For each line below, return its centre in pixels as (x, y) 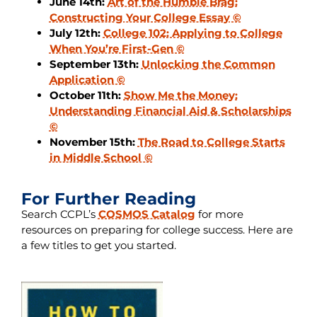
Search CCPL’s (59, 214)
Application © (87, 80)
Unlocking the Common (208, 64)
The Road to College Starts (211, 142)
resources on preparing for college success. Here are (157, 230)
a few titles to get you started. (98, 246)
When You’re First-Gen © (117, 49)
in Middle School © (101, 158)
